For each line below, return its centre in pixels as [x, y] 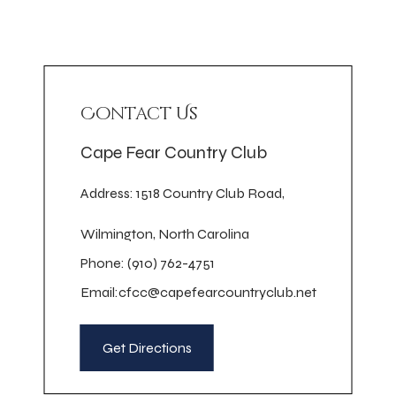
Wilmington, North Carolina [164, 233]
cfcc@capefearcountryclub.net [217, 292]
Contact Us [139, 113]
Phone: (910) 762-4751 [147, 263]
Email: [99, 292]
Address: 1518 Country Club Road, [182, 193]
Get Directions [147, 347]
